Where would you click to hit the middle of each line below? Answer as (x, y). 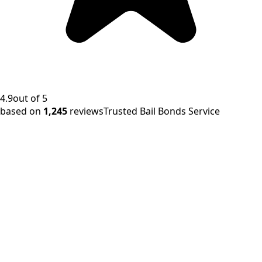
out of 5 (30, 99)
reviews (87, 111)
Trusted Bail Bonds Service (162, 111)
